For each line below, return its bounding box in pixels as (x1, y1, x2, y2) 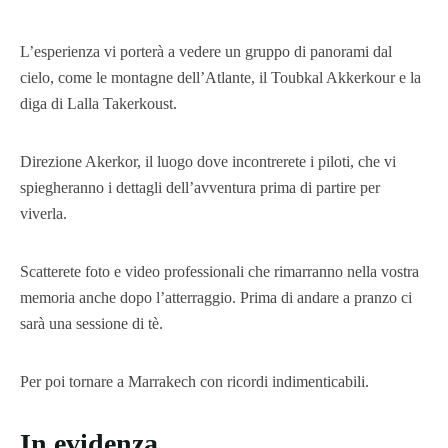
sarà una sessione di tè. (20, 314, 163, 332)
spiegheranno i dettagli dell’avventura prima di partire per (20, 178, 380, 196)
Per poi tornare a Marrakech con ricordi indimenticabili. (20, 372, 369, 390)
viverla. (20, 204, 67, 222)
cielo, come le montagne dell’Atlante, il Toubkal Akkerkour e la (20, 68, 421, 86)
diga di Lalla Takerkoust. (20, 94, 177, 112)
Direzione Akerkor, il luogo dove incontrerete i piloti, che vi (20, 152, 396, 170)
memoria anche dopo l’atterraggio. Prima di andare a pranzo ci (20, 288, 412, 306)
